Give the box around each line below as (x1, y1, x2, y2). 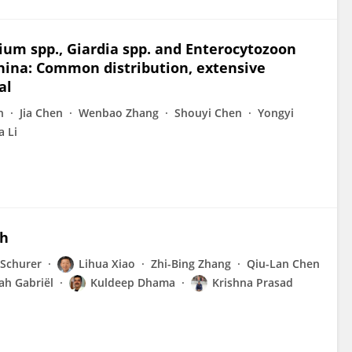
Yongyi (258, 105, 294, 120)
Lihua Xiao (79, 256, 135, 271)
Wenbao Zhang (79, 105, 159, 120)
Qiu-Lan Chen (247, 256, 320, 271)
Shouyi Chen (174, 105, 242, 120)
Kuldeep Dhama (90, 275, 175, 290)
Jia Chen (20, 105, 63, 120)
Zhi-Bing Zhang (151, 256, 231, 271)
